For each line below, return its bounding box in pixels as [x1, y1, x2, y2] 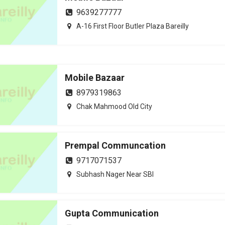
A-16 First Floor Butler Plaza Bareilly [76, 22, 189, 30]
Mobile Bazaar [65, 72, 125, 83]
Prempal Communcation [65, 140, 166, 151]
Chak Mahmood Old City [76, 102, 152, 110]
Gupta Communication [65, 208, 159, 218]
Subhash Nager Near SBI [76, 170, 154, 178]
